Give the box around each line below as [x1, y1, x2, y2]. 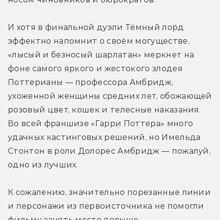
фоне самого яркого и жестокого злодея [8, 64, 183, 74]
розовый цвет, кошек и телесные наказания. [8, 105, 201, 115]
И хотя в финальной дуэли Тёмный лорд [8, 23, 184, 32]
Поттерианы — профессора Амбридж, [8, 78, 173, 87]
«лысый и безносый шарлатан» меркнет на [8, 50, 194, 60]
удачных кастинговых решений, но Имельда [8, 133, 201, 142]
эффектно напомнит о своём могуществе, [8, 36, 190, 46]
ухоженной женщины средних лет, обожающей [8, 91, 212, 101]
